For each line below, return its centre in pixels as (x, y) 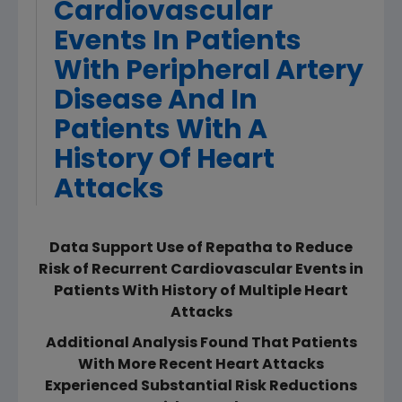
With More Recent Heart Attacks (201, 365)
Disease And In (156, 102)
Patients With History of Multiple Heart (201, 292)
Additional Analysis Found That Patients (201, 344)
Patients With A (161, 131)
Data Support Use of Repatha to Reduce (201, 249)
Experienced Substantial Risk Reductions (201, 387)
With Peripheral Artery (209, 72)
